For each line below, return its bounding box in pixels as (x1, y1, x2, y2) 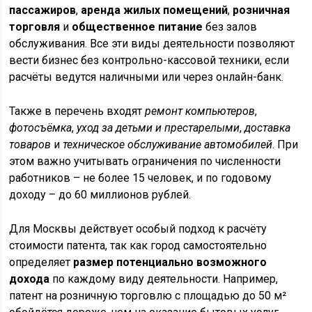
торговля (9, 20, 61, 34)
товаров (9, 138, 52, 152)
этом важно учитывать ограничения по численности (9, 155, 281, 169)
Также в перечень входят (9, 104, 146, 118)
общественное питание (72, 20, 203, 34)
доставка (244, 121, 291, 135)
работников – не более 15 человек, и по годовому (9, 171, 272, 185)
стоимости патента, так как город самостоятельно (9, 239, 267, 253)
